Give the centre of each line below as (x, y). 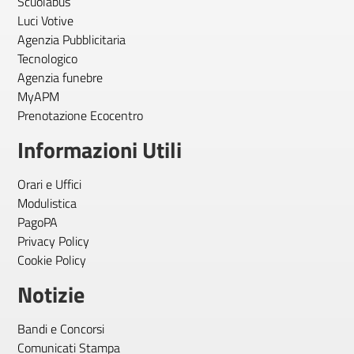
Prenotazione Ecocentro (80, 115)
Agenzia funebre (60, 77)
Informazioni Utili (100, 150)
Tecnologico (47, 58)
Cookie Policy (52, 260)
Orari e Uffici (49, 184)
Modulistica (47, 203)
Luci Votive (45, 21)
